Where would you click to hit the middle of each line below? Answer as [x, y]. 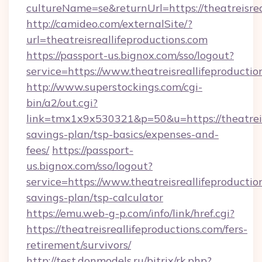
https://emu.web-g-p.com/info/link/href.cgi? [130, 213]
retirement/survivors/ [79, 245]
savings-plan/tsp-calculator [95, 197]
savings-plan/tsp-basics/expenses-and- [123, 134]
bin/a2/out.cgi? [62, 103]
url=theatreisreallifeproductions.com [117, 39]
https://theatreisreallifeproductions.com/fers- [137, 229]
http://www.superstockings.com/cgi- [114, 87]
